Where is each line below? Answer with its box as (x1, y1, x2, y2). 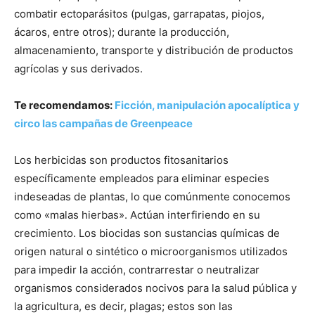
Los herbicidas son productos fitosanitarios (14, 153, 229, 167)
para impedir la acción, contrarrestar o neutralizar (14, 263, 259, 277)
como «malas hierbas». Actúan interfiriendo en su (14, 208, 260, 222)
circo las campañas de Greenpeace (14, 117, 193, 131)
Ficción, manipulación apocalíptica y (115, 98, 300, 112)
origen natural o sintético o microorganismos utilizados (14, 245, 288, 259)
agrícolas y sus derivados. (14, 62, 143, 76)
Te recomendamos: (14, 98, 115, 112)
